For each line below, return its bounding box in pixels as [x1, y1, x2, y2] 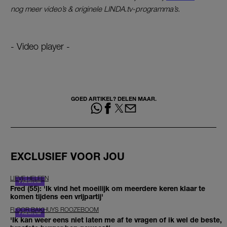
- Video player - [11, 41, 70, 52]
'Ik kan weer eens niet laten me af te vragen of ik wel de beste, [10, 215, 222, 224]
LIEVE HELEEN [10, 174, 49, 182]
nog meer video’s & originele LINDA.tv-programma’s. [11, 4, 180, 14]
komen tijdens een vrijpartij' [10, 192, 103, 201]
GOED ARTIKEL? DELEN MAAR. [70, 95, 157, 102]
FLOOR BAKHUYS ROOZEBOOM [10, 205, 99, 213]
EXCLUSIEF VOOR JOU [11, 150, 125, 163]
